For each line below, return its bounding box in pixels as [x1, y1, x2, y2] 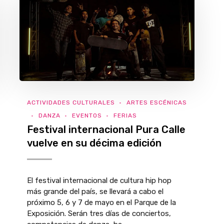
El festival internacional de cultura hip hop [27, 176, 171, 185]
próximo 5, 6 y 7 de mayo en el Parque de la [27, 198, 176, 207]
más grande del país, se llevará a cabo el [27, 187, 163, 196]
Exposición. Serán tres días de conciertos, [27, 209, 171, 218]
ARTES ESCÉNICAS [126, 99, 187, 106]
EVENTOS [72, 112, 102, 119]
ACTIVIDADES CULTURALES [27, 99, 115, 106]
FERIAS [113, 112, 137, 119]
